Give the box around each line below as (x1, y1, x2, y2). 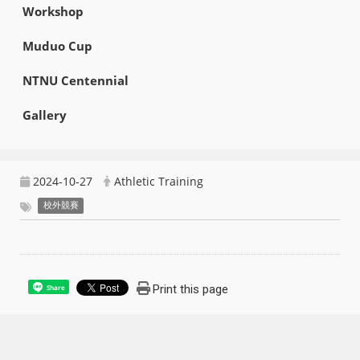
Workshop (22, 3, 84, 19)
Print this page (152, 281, 228, 297)
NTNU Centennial (22, 72, 129, 88)
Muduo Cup (22, 38, 92, 54)
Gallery (22, 107, 67, 123)
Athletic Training (114, 174, 203, 189)
